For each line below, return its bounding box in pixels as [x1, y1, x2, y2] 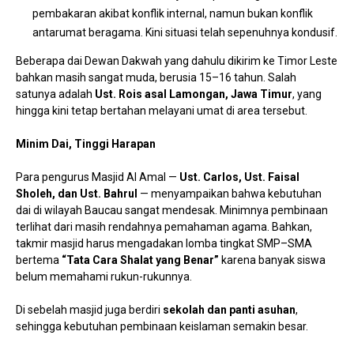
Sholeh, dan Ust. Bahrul [16, 186, 137, 200]
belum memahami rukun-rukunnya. [16, 269, 192, 283]
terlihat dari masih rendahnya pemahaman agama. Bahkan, [16, 220, 312, 233]
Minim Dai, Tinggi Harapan [16, 137, 156, 150]
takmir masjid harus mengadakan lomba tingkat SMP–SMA [16, 236, 312, 250]
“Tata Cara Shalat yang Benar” [62, 253, 219, 266]
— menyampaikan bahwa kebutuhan [137, 186, 322, 200]
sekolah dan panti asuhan [163, 303, 296, 316]
